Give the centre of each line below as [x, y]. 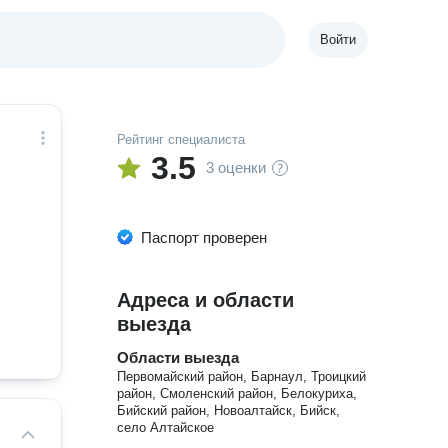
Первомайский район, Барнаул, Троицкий [242, 376]
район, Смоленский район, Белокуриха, [237, 393]
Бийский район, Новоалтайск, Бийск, [229, 410]
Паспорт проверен [204, 237]
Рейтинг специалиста [181, 139]
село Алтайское [166, 427]
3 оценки [236, 167]
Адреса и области [206, 300]
